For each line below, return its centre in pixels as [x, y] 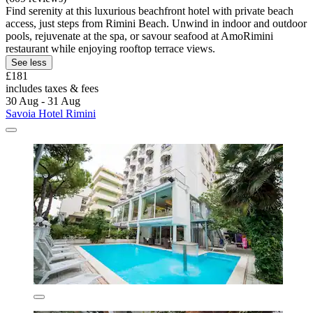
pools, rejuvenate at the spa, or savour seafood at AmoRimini [139, 36]
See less [29, 62]
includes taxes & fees [52, 88]
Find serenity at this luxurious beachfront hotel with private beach [150, 10]
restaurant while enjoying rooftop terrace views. [110, 48]
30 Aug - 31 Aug [43, 101]
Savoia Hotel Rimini [51, 113]
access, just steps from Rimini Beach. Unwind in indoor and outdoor [156, 23]
